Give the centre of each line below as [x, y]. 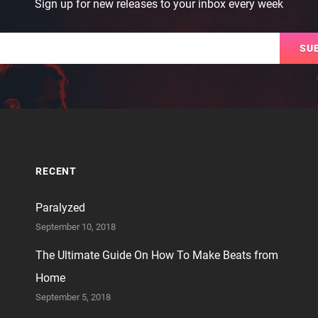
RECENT [56, 171]
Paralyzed [60, 208]
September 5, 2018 [73, 297]
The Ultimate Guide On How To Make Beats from [157, 255]
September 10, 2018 [75, 227]
